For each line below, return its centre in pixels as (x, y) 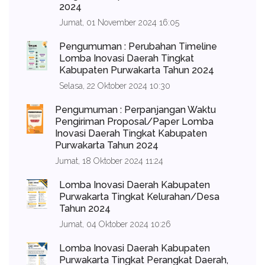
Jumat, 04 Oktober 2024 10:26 (115, 224)
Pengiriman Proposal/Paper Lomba (135, 122)
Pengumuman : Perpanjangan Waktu (136, 110)
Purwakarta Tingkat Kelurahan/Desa (140, 197)
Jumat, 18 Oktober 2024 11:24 (109, 161)
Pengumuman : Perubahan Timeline (138, 46)
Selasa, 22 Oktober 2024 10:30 (115, 86)
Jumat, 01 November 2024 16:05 (119, 22)
